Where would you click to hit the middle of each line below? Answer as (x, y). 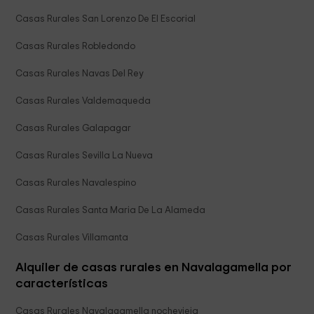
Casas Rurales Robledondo (76, 47)
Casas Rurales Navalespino (76, 183)
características (62, 284)
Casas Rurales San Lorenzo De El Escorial (106, 19)
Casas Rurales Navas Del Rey (80, 74)
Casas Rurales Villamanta (72, 238)
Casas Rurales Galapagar (74, 129)
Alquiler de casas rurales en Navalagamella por (154, 268)
